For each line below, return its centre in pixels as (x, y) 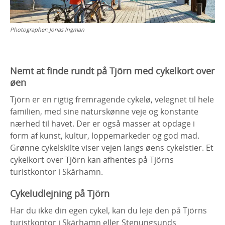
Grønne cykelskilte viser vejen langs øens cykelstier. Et (112, 147)
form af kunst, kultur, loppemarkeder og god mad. (105, 135)
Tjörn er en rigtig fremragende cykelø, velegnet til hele (112, 99)
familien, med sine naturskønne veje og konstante (104, 111)
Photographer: (30, 29)
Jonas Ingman (67, 29)
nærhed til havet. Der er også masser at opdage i (102, 123)
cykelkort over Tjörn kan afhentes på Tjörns (92, 159)
